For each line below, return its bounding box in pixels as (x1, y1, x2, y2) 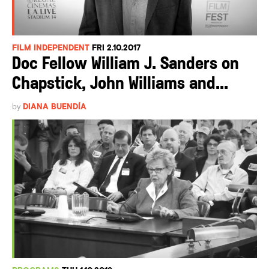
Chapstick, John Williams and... (12, 74, 228, 94)
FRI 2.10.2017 (92, 43, 141, 52)
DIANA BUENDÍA (23, 101, 86, 111)
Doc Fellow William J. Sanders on (12, 55, 239, 74)
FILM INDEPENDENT (12, 43, 89, 52)
